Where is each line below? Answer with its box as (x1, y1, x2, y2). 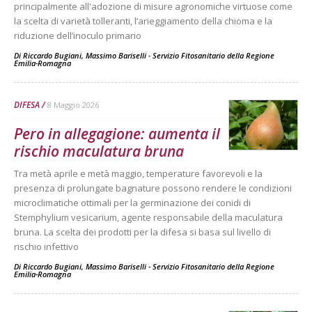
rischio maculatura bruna (14, 141, 184, 161)
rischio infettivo (14, 240, 79, 253)
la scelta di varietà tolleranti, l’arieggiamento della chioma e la (14, 14, 272, 27)
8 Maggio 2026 (47, 99, 99, 110)
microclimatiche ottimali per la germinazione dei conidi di (14, 196, 251, 209)
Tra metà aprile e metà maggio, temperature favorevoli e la (14, 166, 263, 180)
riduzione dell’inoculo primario (14, 29, 141, 42)
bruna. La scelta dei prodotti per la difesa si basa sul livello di (14, 225, 271, 238)
